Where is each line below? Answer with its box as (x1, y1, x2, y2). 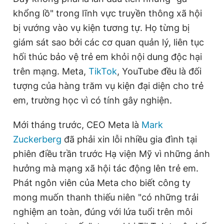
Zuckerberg (13, 133, 61, 144)
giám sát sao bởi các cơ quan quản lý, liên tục (13, 36, 204, 47)
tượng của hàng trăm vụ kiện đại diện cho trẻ (13, 80, 203, 91)
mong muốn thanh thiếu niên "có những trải (13, 191, 198, 202)
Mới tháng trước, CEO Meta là (13, 119, 141, 130)
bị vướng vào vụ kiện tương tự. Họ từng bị (13, 22, 189, 33)
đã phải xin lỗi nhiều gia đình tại (61, 133, 197, 144)
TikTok (88, 65, 117, 76)
